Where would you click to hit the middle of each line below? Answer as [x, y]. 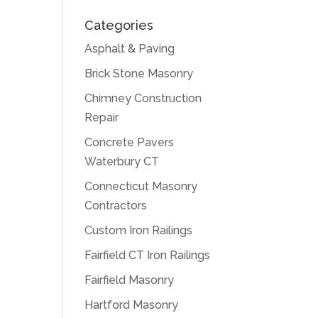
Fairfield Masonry [130, 280]
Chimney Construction [143, 98]
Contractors [116, 205]
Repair [102, 117]
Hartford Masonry [132, 305]
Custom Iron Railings [139, 230]
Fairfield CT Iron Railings [148, 255]
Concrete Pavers [130, 142]
